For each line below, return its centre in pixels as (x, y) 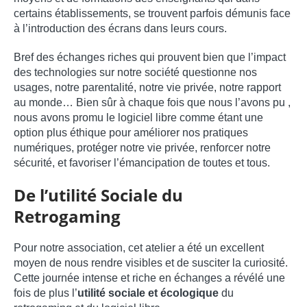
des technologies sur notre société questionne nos (135, 73)
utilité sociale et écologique (148, 293)
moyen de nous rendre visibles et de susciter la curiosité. (151, 263)
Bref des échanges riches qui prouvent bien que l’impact (150, 58)
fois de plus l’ (46, 293)
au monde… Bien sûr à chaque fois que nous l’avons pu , (152, 103)
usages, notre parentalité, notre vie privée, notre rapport (147, 88)
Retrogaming (67, 217)
